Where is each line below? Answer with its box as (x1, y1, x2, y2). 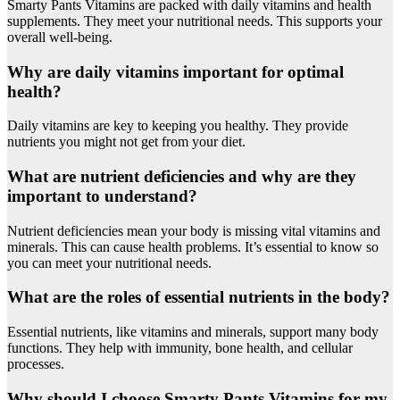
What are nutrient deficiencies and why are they (7, 167, 356, 187)
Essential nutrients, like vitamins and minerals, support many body (7, 324, 379, 340)
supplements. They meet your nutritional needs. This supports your (7, 12, 382, 29)
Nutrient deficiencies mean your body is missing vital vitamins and (7, 222, 380, 238)
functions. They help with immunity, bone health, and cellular (7, 340, 353, 356)
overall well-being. (7, 29, 112, 45)
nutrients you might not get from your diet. (7, 134, 246, 150)
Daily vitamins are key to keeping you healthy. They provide (7, 118, 348, 134)
